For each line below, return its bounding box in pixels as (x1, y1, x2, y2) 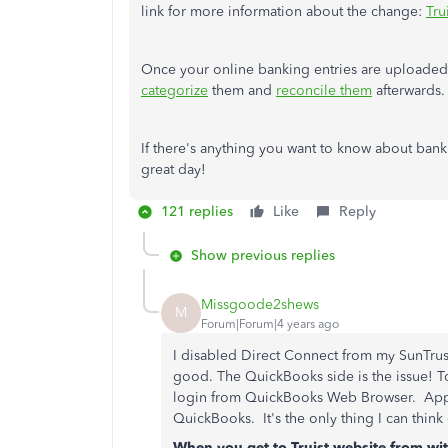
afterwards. (372, 82, 445, 99)
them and (208, 82, 276, 99)
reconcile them (276, 82, 372, 99)
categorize (141, 82, 208, 99)
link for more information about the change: (141, 3, 426, 20)
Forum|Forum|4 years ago (201, 316, 339, 331)
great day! (141, 161, 206, 178)
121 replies (161, 203, 233, 220)
